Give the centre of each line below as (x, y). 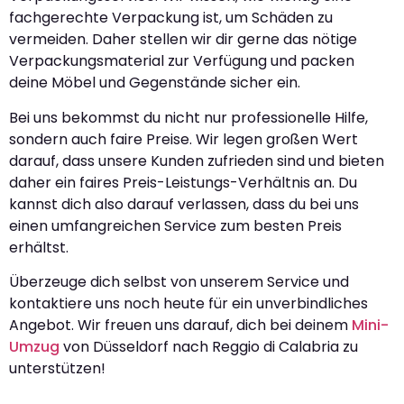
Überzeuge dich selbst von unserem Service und (179, 282)
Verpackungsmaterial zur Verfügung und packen (182, 61)
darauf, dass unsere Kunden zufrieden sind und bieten (197, 161)
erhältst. (39, 247)
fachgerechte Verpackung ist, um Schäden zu (171, 18)
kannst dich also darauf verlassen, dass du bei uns (184, 204)
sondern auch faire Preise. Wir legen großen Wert (184, 139)
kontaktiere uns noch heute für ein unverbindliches (188, 303)
